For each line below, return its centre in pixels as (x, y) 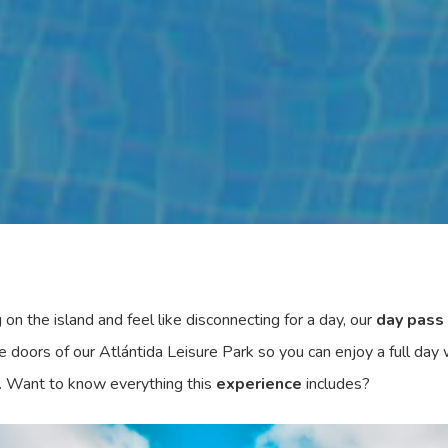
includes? (336, 384)
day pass (410, 320)
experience (257, 384)
